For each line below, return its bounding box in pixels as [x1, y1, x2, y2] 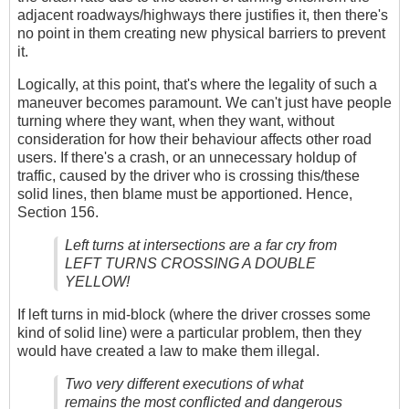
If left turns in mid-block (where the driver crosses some [17, 306, 371, 322]
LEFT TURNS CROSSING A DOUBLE [65, 255, 316, 271]
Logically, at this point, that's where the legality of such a [17, 76, 377, 92]
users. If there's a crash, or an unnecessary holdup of [17, 149, 356, 165]
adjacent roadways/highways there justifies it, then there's [17, 6, 388, 23]
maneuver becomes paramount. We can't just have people [17, 94, 392, 110]
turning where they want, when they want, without [17, 112, 334, 129]
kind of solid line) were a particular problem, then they [17, 324, 362, 341]
